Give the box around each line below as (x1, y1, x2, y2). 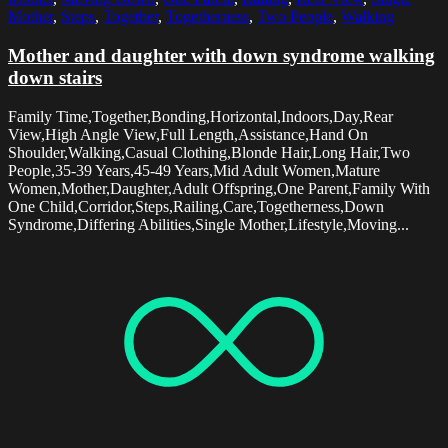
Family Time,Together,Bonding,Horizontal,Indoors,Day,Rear (8, 107, 393, 125)
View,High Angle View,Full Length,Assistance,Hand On (8, 125, 368, 143)
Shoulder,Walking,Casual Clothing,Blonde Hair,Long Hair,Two (8, 143, 410, 161)
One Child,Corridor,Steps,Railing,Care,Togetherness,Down (8, 197, 384, 215)
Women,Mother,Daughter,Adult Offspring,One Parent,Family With (8, 179, 430, 197)
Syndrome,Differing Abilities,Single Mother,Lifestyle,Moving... (8, 215, 409, 233)
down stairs (8, 67, 102, 89)
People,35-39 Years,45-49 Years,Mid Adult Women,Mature (8, 161, 380, 179)
